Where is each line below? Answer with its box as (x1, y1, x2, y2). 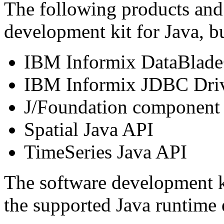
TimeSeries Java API (24, 141, 187, 163)
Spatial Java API (24, 118, 153, 140)
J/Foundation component (24, 96, 220, 118)
